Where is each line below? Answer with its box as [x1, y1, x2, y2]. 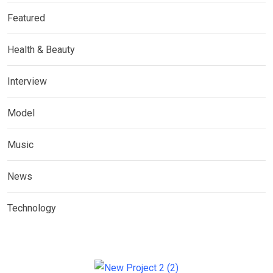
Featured [7, 12, 45, 24]
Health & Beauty [7, 44, 75, 55]
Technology [7, 202, 56, 214]
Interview [7, 76, 47, 87]
